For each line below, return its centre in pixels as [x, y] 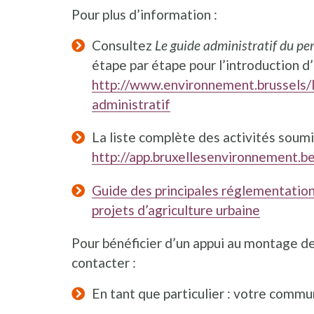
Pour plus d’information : [144, 15]
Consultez [123, 46]
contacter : [104, 262]
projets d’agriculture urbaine [176, 210]
